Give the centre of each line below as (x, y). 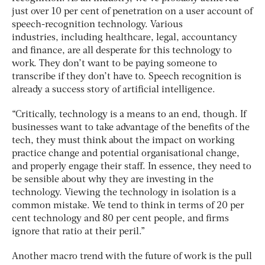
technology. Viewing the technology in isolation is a (124, 193)
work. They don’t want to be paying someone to (114, 64)
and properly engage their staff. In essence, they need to (132, 167)
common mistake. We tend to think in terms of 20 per (128, 206)
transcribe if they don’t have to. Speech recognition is (127, 77)
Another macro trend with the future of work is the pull (132, 256)
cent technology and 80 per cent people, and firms (120, 219)
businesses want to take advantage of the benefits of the (131, 127)
